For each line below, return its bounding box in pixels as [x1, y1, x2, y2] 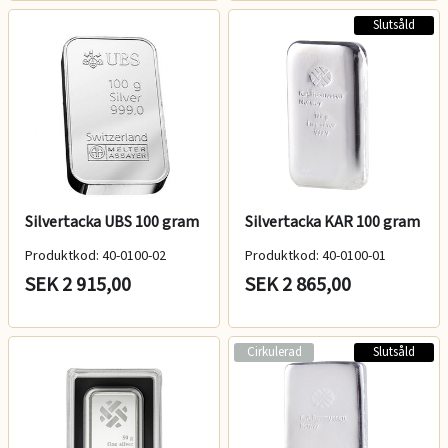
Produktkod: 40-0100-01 [245, 245, 386, 266]
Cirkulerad [246, 342, 302, 361]
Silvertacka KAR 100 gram [245, 210, 420, 233]
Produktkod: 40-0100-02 [25, 245, 166, 266]
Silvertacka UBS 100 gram [25, 210, 199, 233]
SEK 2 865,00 [245, 270, 351, 299]
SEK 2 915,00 [25, 270, 131, 299]
